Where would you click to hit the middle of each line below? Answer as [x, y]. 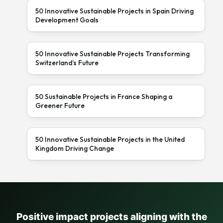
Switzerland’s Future [67, 62]
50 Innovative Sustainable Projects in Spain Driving [114, 11]
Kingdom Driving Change [75, 148]
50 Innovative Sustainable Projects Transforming [112, 54]
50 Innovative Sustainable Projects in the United [110, 139]
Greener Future [60, 105]
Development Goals [67, 20]
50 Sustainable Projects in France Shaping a [104, 96]
